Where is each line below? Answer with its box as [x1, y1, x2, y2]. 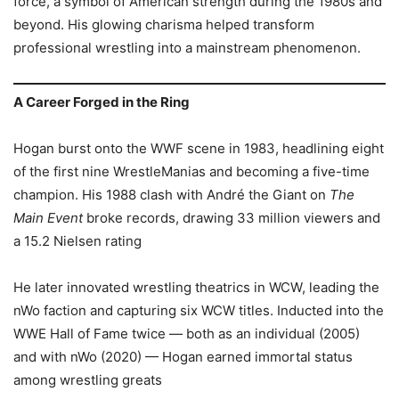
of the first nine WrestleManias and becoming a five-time [13, 163, 370, 181]
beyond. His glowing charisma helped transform [13, 15, 314, 33]
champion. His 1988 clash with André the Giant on [13, 186, 330, 204]
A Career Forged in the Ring [13, 94, 190, 111]
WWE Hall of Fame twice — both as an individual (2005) [13, 325, 360, 343]
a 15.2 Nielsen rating [13, 232, 145, 250]
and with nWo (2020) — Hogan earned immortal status [13, 348, 353, 366]
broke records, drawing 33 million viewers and [83, 209, 380, 227]
